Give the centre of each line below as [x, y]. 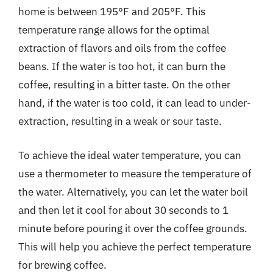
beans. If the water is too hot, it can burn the [122, 66]
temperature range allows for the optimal [114, 30]
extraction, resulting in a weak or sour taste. [120, 121]
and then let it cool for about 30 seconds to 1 [123, 210]
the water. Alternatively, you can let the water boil [133, 192]
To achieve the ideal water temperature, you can [130, 155]
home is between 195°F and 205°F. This [112, 12]
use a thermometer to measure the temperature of [135, 173]
